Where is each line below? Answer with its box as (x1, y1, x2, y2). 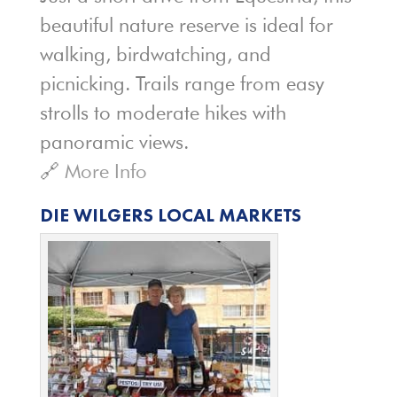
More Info (58, 159, 147, 183)
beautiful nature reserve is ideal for (39, 12, 333, 36)
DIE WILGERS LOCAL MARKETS (39, 202, 301, 227)
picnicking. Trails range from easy (39, 71, 324, 95)
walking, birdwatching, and (39, 42, 271, 66)
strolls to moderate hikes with (39, 100, 286, 124)
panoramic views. (39, 129, 189, 153)
